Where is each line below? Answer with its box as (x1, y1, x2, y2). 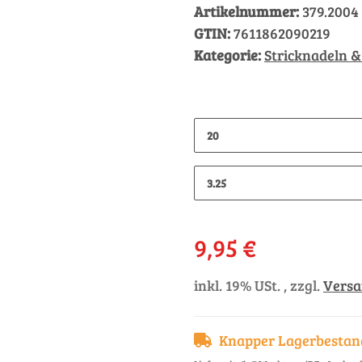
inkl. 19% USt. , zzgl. (194, 276, 323, 295)
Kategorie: (194, 45, 264, 65)
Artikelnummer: (194, 2, 302, 21)
